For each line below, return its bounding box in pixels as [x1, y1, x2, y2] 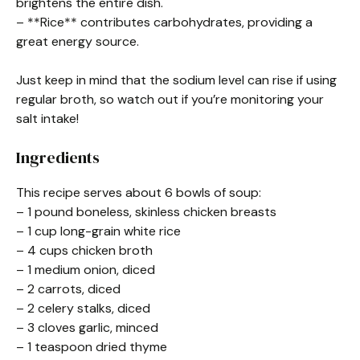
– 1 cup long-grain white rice [16, 223, 181, 239]
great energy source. [16, 33, 139, 50]
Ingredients [16, 146, 100, 169]
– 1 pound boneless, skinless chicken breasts [16, 203, 276, 220]
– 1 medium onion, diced [16, 261, 155, 278]
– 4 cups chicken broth [16, 242, 153, 259]
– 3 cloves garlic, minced [16, 319, 158, 336]
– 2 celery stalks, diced [16, 300, 150, 317]
